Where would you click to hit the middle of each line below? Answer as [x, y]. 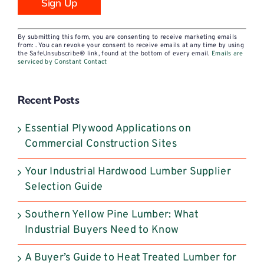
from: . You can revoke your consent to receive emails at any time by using [131, 46]
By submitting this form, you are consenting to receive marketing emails [128, 37]
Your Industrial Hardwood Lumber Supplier [128, 172]
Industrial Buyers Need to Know [102, 230]
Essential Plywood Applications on [108, 129]
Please [33, 77]
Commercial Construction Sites [101, 144]
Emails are [227, 54]
